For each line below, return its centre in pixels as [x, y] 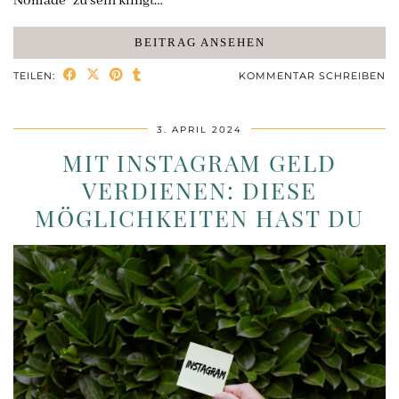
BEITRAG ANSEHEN [199, 42]
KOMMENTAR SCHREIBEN [312, 75]
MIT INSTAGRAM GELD [199, 162]
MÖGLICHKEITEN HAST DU [199, 217]
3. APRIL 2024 [199, 129]
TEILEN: [36, 75]
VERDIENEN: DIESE [199, 190]
